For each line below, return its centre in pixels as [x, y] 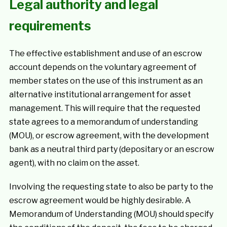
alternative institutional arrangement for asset [100, 94]
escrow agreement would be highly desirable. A [100, 200]
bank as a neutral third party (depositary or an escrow [111, 149]
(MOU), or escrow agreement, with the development [109, 136]
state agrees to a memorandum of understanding [103, 122]
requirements [50, 26]
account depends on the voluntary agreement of [103, 67]
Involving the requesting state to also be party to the [111, 187]
